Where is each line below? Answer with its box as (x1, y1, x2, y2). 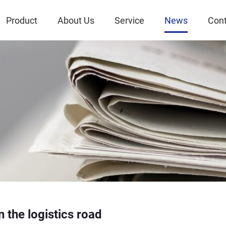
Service (115, 14, 144, 26)
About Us (58, 14, 94, 26)
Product (6, 14, 37, 26)
